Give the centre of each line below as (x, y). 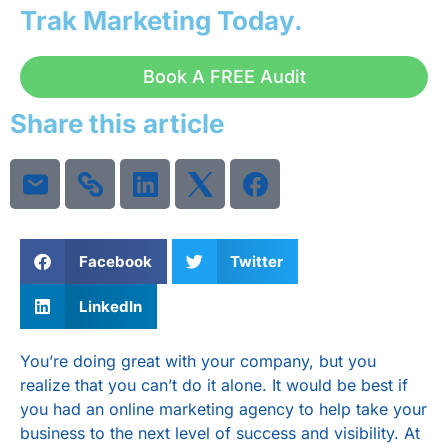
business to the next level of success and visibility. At (220, 433)
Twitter (256, 261)
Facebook (115, 261)
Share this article (117, 124)
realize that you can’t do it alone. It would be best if (214, 385)
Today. (257, 21)
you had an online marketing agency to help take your (223, 409)
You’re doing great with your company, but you (198, 361)
